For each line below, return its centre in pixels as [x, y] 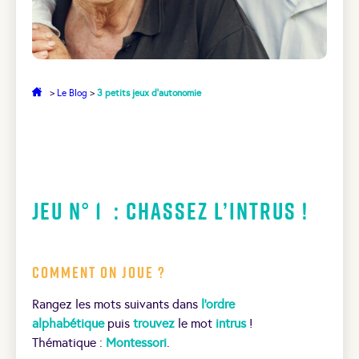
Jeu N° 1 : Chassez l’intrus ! [170, 210]
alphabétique [68, 323]
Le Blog [72, 93]
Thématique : [69, 342]
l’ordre [218, 304]
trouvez [152, 323]
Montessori [136, 342]
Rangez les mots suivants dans [117, 304]
